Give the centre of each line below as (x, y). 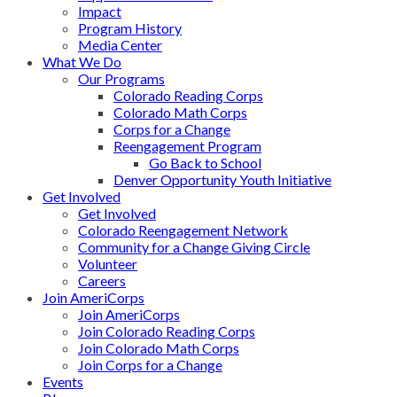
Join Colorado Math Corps (159, 348)
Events (63, 382)
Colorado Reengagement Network (183, 230)
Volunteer (108, 264)
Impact (100, 12)
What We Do (82, 62)
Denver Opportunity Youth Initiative (222, 180)
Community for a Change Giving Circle (194, 247)
